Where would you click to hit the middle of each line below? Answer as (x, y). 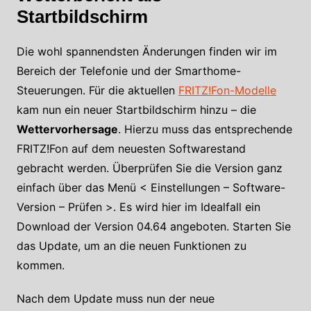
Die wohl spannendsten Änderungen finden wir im (146, 51)
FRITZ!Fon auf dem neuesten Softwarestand (131, 148)
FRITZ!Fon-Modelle (227, 90)
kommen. (40, 265)
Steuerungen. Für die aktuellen (97, 90)
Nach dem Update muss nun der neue (115, 298)
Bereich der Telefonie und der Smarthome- (128, 70)
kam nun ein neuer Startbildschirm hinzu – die (136, 109)
